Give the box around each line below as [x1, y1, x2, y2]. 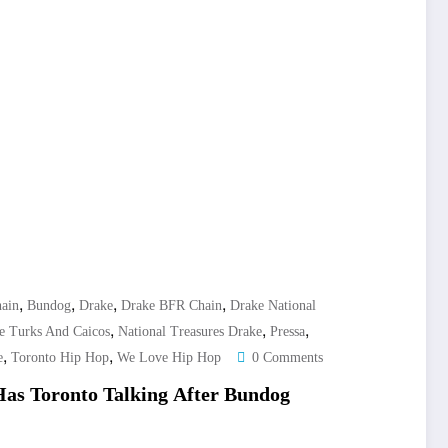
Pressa [270, 324, 305, 340]
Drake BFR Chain [121, 298, 222, 314]
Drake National [230, 298, 316, 314]
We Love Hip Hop [117, 350, 221, 366]
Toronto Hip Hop [11, 350, 109, 366]
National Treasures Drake [118, 324, 262, 340]
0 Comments [252, 350, 323, 366]
